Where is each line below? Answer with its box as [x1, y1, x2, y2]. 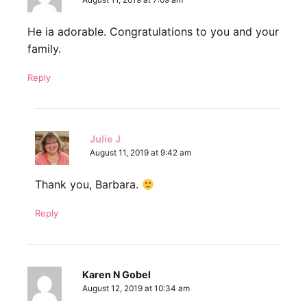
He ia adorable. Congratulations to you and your [27, 25, 279, 39]
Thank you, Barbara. [34, 177, 142, 192]
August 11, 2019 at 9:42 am [89, 148, 191, 158]
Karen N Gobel [82, 269, 151, 281]
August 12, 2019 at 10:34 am [82, 284, 190, 294]
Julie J [89, 133, 121, 145]
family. [27, 42, 61, 56]
